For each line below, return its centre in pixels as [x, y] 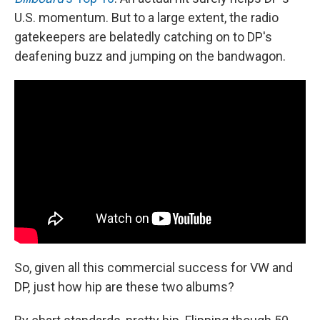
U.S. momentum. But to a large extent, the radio [146, 17]
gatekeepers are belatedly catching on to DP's [143, 36]
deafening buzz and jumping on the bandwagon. [150, 56]
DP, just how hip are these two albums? [124, 287]
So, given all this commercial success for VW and [154, 268]
